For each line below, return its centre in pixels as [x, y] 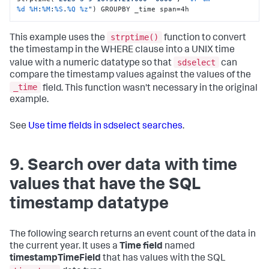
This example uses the [58, 38]
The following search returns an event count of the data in [133, 235]
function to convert [204, 38]
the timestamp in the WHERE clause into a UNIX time [122, 50]
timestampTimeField [55, 259]
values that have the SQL [105, 186]
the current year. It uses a [65, 247]
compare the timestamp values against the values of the [130, 75]
